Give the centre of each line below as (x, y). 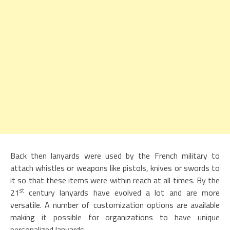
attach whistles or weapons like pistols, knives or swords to (115, 168)
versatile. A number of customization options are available (115, 205)
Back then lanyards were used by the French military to (115, 155)
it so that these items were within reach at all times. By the (115, 180)
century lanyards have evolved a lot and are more (122, 192)
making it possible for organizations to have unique (115, 217)
